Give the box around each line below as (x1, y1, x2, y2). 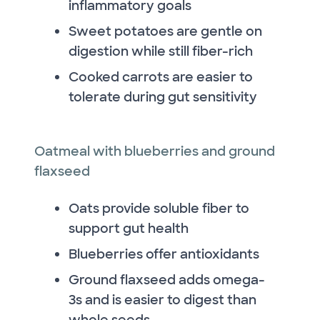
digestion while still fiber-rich (69, 42, 253, 60)
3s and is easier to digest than (69, 291, 256, 309)
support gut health (69, 219, 189, 237)
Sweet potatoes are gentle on (69, 22, 262, 40)
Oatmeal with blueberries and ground (34, 142, 275, 160)
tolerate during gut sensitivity (69, 88, 257, 106)
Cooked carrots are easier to (69, 68, 253, 86)
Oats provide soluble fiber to (69, 199, 249, 217)
